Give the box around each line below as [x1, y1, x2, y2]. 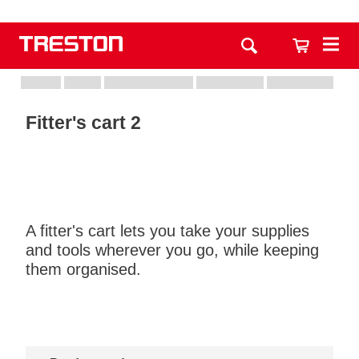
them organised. [26, 260, 141, 278]
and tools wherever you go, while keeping [26, 241, 319, 259]
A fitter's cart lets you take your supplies [26, 222, 309, 240]
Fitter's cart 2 [26, 112, 141, 133]
